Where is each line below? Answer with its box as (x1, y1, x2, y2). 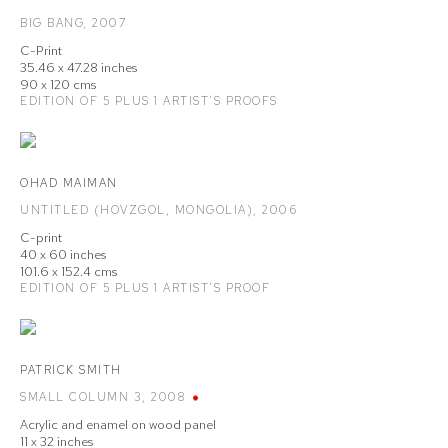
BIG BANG (20, 15, 83, 31)
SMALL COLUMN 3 (20, 389, 142, 405)
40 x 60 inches (20, 246, 106, 263)
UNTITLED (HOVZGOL (20, 202, 166, 218)
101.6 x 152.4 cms (20, 263, 117, 280)
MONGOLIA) (174, 202, 253, 218)
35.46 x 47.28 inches (20, 59, 137, 76)
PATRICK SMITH (20, 362, 122, 378)
